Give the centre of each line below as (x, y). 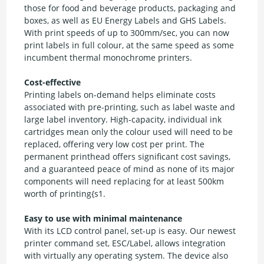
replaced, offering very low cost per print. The (115, 144)
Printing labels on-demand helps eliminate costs (120, 95)
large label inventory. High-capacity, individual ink (123, 120)
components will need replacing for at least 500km (124, 181)
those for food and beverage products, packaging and (130, 8)
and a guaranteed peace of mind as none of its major (130, 169)
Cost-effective (53, 82)
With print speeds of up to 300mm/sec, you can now (127, 33)
